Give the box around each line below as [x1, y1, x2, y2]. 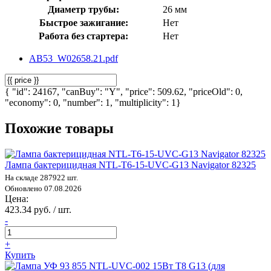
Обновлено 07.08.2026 [5, 183, 82, 193]
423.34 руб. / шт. [5, 204, 71, 215]
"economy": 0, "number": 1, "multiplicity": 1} [5, 97, 181, 108]
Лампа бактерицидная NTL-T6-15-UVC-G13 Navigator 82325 [5, 159, 256, 170]
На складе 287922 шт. [5, 172, 78, 182]
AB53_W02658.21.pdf [29, 53, 118, 64]
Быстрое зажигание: [39, 17, 128, 28]
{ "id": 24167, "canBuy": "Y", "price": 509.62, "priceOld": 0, [5, 86, 243, 97]
